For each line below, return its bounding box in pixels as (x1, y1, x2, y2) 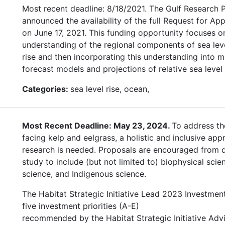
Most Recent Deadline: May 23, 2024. (22, 120, 172, 131)
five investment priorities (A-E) (22, 200, 139, 211)
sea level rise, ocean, (70, 83, 149, 94)
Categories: (22, 83, 70, 94)
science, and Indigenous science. (22, 168, 146, 179)
